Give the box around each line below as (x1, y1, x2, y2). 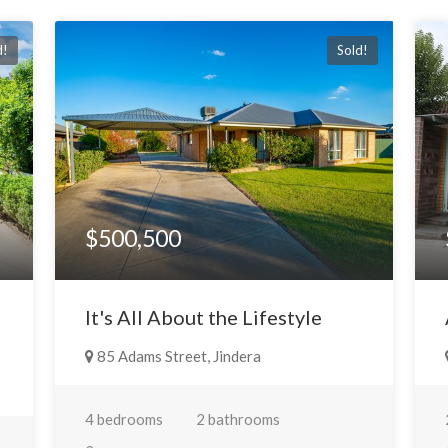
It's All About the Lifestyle (84, 304, 322, 329)
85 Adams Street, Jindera (93, 346, 261, 365)
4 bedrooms (84, 409, 163, 428)
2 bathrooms (195, 409, 280, 428)
